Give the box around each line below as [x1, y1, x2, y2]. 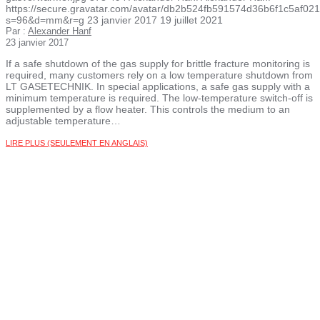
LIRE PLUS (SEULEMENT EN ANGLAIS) [6, 139, 148, 148]
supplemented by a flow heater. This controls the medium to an [6, 104, 290, 116]
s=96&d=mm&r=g [6, 14, 84, 26]
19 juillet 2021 [160, 14, 223, 26]
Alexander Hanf [28, 26, 91, 37]
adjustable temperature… [6, 115, 121, 127]
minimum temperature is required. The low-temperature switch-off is [6, 92, 313, 104]
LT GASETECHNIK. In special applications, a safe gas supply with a [6, 81, 310, 93]
